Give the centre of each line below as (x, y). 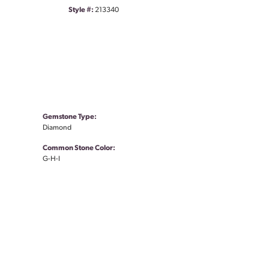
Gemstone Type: (70, 117)
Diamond (57, 128)
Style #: (81, 11)
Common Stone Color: (79, 149)
